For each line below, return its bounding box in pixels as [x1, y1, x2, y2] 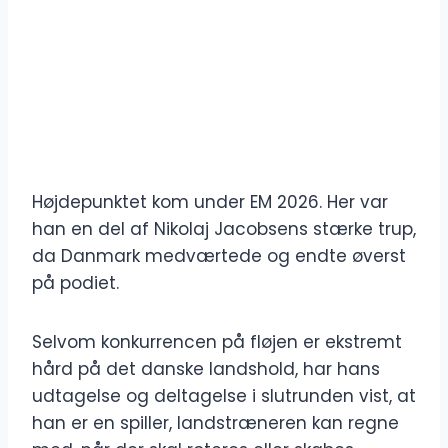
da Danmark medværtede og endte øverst [32, 244, 406, 269]
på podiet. [32, 271, 119, 296]
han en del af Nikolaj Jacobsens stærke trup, [32, 217, 416, 242]
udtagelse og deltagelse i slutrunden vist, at [32, 384, 416, 409]
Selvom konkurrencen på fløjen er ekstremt [32, 330, 402, 355]
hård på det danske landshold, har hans [32, 357, 380, 382]
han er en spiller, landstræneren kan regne [32, 411, 399, 436]
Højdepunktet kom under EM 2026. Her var [32, 190, 388, 215]
